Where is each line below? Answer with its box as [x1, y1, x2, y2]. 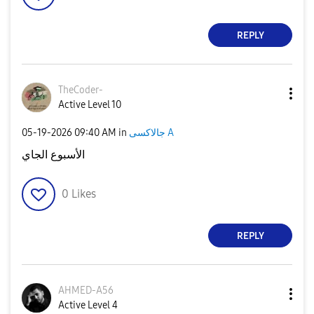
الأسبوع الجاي [22, 148, 85, 161]
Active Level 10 [58, 99, 121, 111]
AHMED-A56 [58, 285, 114, 296]
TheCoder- [58, 84, 103, 96]
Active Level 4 [58, 299, 118, 311]
